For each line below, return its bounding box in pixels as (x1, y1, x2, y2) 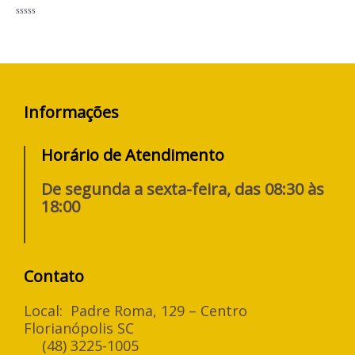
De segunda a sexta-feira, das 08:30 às (41, 177, 324, 200)
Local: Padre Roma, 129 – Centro (24, 300, 247, 320)
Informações (24, 101, 119, 123)
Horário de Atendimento (41, 143, 224, 166)
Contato (24, 265, 84, 287)
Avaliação (16, 19, 52, 30)
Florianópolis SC (24, 318, 134, 338)
